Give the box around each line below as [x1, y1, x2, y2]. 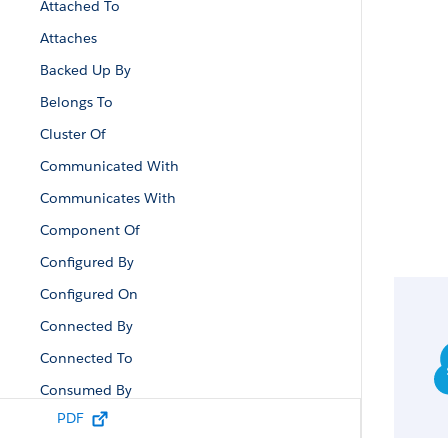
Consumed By [40, 381, 132, 399]
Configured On [40, 285, 138, 303]
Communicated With [40, 157, 179, 175]
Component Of [40, 221, 140, 239]
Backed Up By [40, 61, 131, 79]
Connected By [40, 317, 133, 335]
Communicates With [40, 189, 176, 207]
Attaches [40, 29, 97, 47]
